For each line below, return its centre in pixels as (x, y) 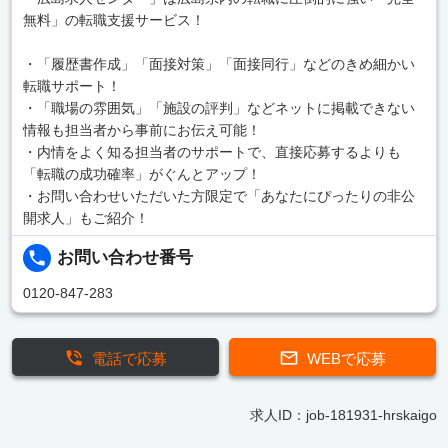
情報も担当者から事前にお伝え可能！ (141, 130)
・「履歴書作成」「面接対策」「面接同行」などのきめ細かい (218, 64)
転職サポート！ (71, 86)
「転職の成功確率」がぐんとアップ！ (141, 174)
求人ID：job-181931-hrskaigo (343, 414)
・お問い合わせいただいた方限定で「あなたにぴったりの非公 (218, 196)
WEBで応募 (346, 358)
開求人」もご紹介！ (85, 218)
